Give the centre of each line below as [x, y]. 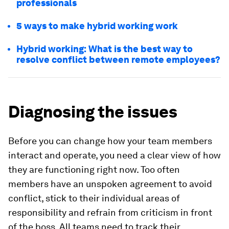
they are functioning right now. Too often [94, 169]
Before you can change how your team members [110, 141]
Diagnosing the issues [93, 112]
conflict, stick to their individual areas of [94, 198]
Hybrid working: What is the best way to [105, 49]
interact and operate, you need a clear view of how [114, 155]
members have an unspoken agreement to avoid [110, 184]
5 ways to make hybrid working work [97, 26]
